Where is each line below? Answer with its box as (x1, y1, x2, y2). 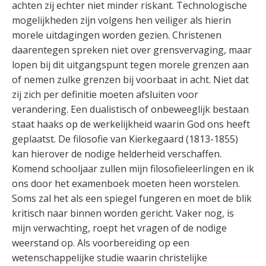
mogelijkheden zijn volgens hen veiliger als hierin (12, 14, 231, 27)
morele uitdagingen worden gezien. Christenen (12, 28, 221, 42)
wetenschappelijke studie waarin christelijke (12, 251, 207, 265)
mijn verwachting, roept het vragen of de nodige (12, 221, 227, 235)
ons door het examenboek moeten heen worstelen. (12, 177, 240, 191)
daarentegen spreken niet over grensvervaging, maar (12, 43, 252, 57)
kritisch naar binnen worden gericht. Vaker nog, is (12, 207, 234, 220)
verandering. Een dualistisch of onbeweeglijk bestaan (12, 103, 249, 116)
